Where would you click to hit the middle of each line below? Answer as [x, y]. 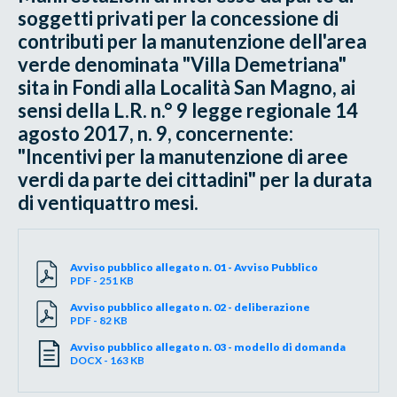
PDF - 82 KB [99, 320]
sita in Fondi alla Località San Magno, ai [187, 87]
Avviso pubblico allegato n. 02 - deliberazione [191, 307]
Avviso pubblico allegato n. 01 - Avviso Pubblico [195, 267]
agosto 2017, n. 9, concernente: [156, 133]
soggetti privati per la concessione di [179, 18]
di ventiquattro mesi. [109, 202]
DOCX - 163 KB [108, 360]
